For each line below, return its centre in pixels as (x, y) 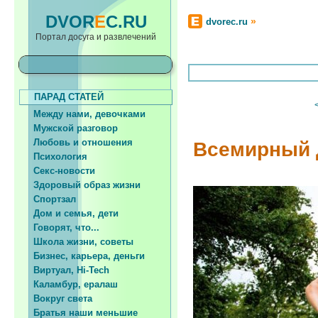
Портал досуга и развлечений (96, 37)
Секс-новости (57, 171)
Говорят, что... (59, 227)
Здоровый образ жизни (80, 185)
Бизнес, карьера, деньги (82, 256)
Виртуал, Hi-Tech (64, 270)
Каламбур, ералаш (68, 284)
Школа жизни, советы (76, 242)
